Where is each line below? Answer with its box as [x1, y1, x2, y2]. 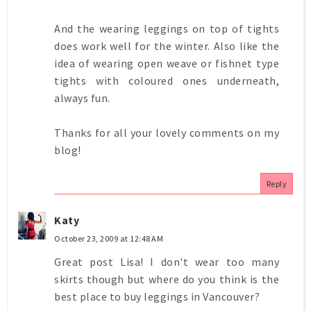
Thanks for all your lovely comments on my [54, 125, 279, 140]
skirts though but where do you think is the [54, 271, 279, 286]
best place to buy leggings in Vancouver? [54, 289, 260, 303]
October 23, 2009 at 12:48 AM [54, 233, 163, 244]
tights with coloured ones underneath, [54, 73, 279, 87]
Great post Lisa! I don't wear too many [54, 254, 279, 269]
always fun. [54, 90, 110, 105]
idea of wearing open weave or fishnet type [54, 56, 279, 70]
